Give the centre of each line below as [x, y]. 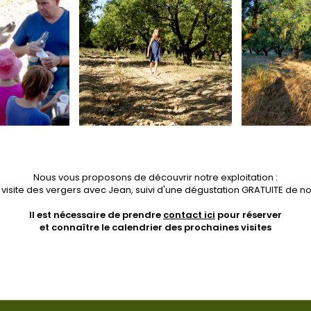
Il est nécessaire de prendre [96, 215]
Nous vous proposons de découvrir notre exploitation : [155, 177]
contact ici [189, 215]
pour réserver [249, 215]
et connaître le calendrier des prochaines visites [155, 227]
